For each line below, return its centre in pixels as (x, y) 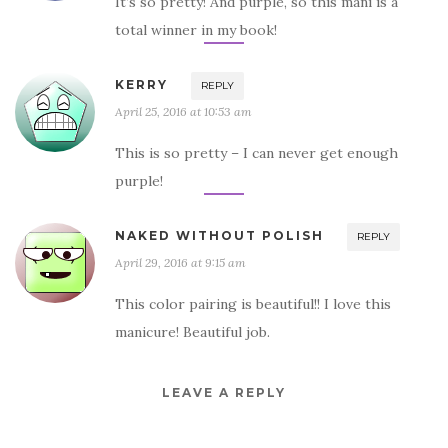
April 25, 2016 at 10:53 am (183, 112)
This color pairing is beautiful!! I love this (253, 304)
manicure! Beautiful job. (192, 332)
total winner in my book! (196, 30)
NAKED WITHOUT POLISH (219, 236)
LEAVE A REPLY (224, 393)
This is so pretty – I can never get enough (256, 153)
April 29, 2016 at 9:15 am (180, 263)
